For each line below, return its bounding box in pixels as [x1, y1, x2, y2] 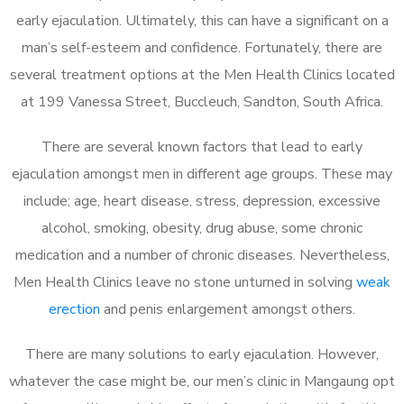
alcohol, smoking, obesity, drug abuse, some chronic [41, 217, 363, 238]
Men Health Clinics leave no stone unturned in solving [14, 271, 356, 292]
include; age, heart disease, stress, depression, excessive [23, 190, 381, 211]
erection [49, 298, 100, 319]
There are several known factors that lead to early [41, 136, 363, 157]
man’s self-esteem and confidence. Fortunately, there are [22, 37, 382, 58]
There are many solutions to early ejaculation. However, [25, 344, 379, 364]
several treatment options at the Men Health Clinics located [9, 64, 395, 85]
